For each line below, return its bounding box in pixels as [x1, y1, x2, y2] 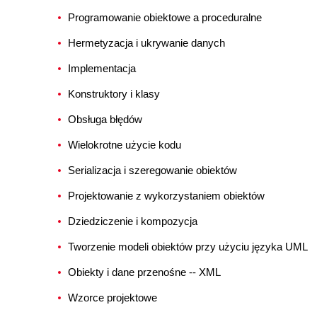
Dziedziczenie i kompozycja [68, 215, 197, 227]
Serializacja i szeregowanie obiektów [68, 164, 237, 176]
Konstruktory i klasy [68, 88, 160, 100]
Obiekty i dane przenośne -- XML [68, 266, 221, 278]
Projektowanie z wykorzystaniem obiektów [68, 190, 265, 202]
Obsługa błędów [68, 113, 142, 125]
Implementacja [68, 62, 136, 74]
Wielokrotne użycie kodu [68, 139, 181, 151]
